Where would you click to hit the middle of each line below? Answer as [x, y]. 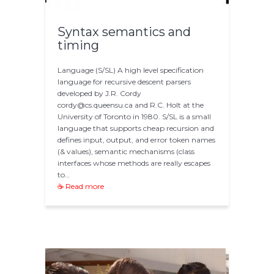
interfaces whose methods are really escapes [134, 163]
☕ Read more [81, 187]
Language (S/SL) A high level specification [131, 70]
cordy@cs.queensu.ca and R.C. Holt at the [131, 105]
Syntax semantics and [124, 32]
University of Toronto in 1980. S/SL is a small [134, 117]
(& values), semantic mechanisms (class [126, 152]
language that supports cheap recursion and [136, 128]
